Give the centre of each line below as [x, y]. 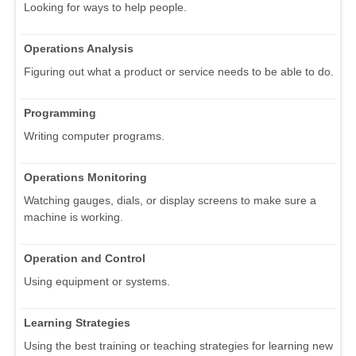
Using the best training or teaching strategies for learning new [178, 346]
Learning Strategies [77, 323]
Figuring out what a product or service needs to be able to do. [179, 72]
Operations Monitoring [85, 178]
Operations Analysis [79, 49]
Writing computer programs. [94, 136]
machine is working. [74, 217]
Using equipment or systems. [97, 282]
